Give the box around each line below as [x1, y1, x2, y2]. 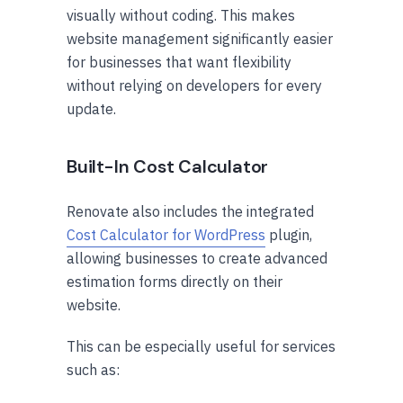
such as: [67, 360, 120, 379]
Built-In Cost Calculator [67, 154, 269, 178]
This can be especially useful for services [67, 336, 336, 355]
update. [67, 99, 116, 118]
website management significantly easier [67, 29, 333, 48]
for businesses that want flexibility [67, 52, 291, 71]
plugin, [265, 225, 312, 244]
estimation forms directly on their [67, 272, 282, 291]
